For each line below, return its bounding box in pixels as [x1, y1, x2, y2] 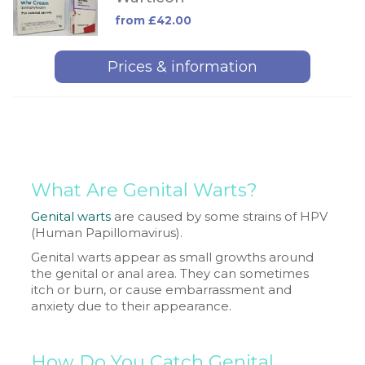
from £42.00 [114, 13, 191, 27]
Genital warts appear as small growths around [31, 249, 314, 265]
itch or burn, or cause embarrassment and [31, 282, 292, 297]
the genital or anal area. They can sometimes [31, 266, 310, 281]
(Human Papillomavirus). [31, 225, 183, 240]
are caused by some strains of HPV [111, 209, 328, 224]
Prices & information [108, 58, 257, 77]
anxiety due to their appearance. [31, 298, 232, 314]
